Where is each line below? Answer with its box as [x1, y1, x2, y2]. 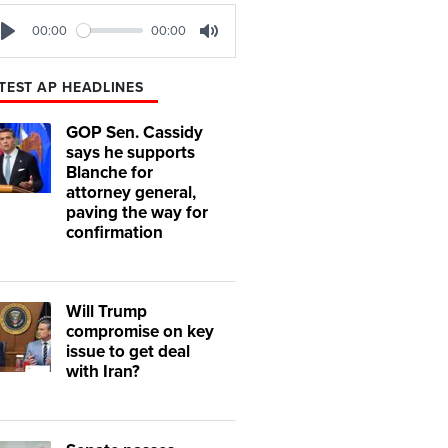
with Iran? [66, 360, 140, 382]
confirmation [66, 221, 163, 243]
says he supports [66, 141, 195, 163]
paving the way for [66, 201, 208, 223]
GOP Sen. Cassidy [66, 121, 203, 143]
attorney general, [66, 181, 196, 203]
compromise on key [66, 320, 214, 342]
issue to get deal [66, 340, 190, 362]
